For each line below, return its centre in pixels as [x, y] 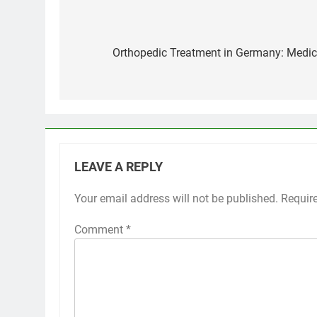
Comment [100, 229]
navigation [113, 56]
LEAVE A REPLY [119, 167]
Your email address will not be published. [176, 198]
